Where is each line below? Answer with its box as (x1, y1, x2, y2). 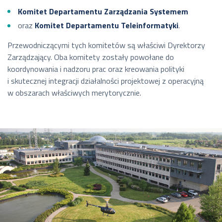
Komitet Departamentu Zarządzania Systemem (17, 5, 188, 17)
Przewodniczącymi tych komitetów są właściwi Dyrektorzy (7, 39, 205, 52)
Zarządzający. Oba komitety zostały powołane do (7, 51, 174, 63)
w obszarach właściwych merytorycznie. (7, 87, 141, 99)
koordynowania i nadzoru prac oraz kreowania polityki (7, 63, 184, 75)
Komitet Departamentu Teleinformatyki (34, 19, 178, 32)
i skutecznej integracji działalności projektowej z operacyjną (7, 75, 204, 87)
